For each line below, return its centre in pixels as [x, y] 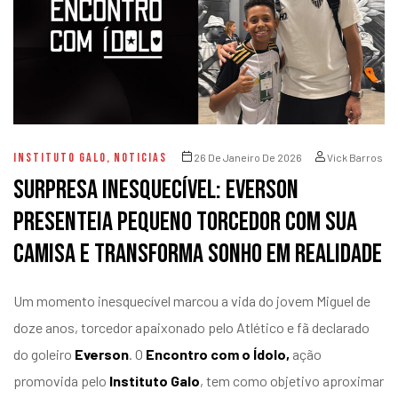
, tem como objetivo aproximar [292, 381]
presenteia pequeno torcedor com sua [185, 223]
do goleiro [43, 354]
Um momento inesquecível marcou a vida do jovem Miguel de [192, 301]
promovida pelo [60, 381]
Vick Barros [355, 158]
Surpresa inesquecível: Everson [156, 191]
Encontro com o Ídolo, [219, 354]
